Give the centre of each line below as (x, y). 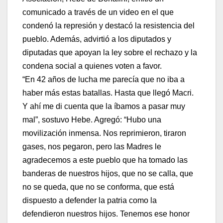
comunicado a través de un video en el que (98, 12)
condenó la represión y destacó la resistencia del (109, 25)
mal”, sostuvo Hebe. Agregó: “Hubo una (92, 119)
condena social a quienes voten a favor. (92, 66)
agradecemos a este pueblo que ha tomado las (105, 160)
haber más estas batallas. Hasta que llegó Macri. (108, 93)
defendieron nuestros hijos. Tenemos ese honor (106, 214)
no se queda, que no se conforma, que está (98, 187)
